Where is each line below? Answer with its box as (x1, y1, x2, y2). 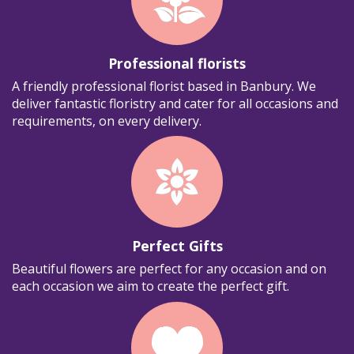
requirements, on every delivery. (12, 111, 201, 130)
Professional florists (108, 53, 246, 73)
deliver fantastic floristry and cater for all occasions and (12, 94, 338, 112)
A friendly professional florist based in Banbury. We (12, 77, 316, 95)
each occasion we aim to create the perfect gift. (12, 277, 289, 296)
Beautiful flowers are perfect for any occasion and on (12, 260, 326, 278)
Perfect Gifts (131, 236, 223, 256)
